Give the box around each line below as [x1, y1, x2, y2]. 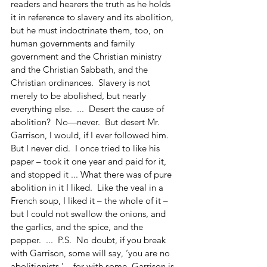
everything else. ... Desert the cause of [11, 103, 166, 114]
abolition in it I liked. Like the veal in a [11, 181, 166, 193]
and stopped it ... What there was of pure [11, 168, 174, 180]
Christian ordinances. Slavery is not [11, 76, 153, 88]
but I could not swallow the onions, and [11, 207, 168, 219]
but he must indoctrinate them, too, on [11, 24, 166, 36]
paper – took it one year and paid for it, [11, 155, 169, 167]
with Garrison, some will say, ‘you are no [11, 247, 172, 259]
